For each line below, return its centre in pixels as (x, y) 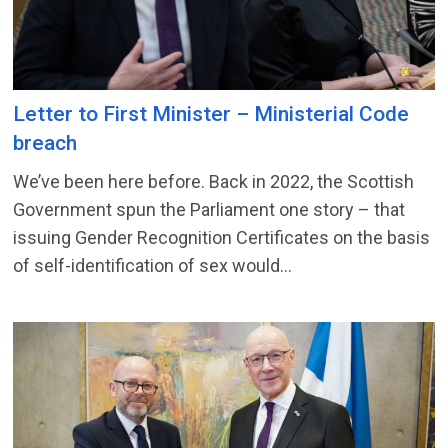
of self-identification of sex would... (153, 266)
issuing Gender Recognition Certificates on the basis (222, 238)
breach (45, 143)
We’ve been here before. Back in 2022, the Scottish (214, 182)
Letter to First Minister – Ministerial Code (211, 114)
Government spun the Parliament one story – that (209, 210)
